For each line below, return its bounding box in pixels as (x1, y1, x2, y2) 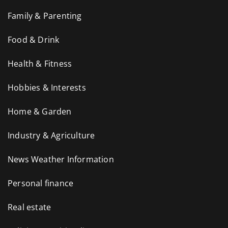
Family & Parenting (8, 10, 82, 21)
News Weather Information (8, 153, 114, 165)
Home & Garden (8, 105, 72, 117)
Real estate (8, 201, 51, 213)
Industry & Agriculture (8, 129, 95, 141)
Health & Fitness (8, 58, 72, 69)
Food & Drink (8, 34, 60, 45)
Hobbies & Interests (8, 81, 86, 93)
